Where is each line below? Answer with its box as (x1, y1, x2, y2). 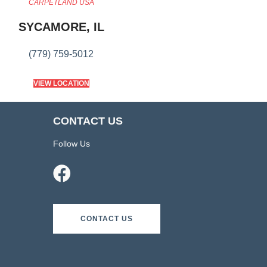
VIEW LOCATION (33, 79, 89, 88)
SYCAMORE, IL (18, 20, 104, 33)
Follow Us (52, 139, 90, 148)
